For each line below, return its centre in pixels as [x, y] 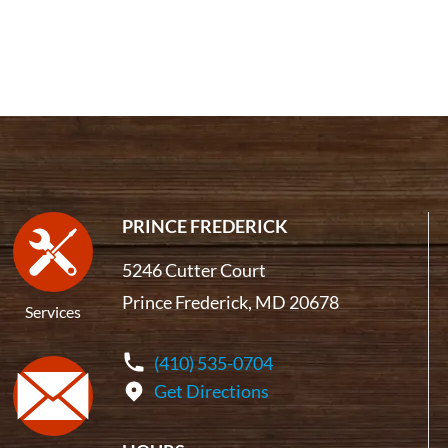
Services [53, 311]
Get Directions [211, 390]
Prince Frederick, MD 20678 [230, 301]
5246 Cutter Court [193, 269]
